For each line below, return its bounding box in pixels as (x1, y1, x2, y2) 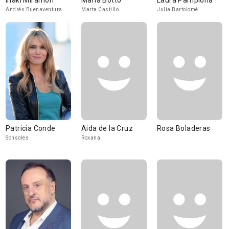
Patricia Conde (6, 124, 56, 132)
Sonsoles (6, 135, 29, 141)
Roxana (81, 135, 100, 141)
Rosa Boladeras (157, 124, 211, 132)
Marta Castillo (81, 7, 119, 12)
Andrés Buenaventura (6, 7, 62, 12)
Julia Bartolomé (157, 7, 198, 12)
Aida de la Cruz (81, 124, 133, 132)
